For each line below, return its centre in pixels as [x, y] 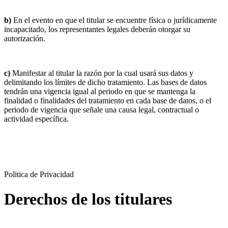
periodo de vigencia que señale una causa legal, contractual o [102, 109]
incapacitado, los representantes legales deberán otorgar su [97, 29]
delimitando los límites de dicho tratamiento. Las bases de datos [105, 82]
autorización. [25, 38]
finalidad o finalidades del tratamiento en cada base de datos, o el [108, 100]
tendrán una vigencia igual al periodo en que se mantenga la [100, 91]
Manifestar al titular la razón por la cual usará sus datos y [102, 73]
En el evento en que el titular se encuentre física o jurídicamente [114, 20]
